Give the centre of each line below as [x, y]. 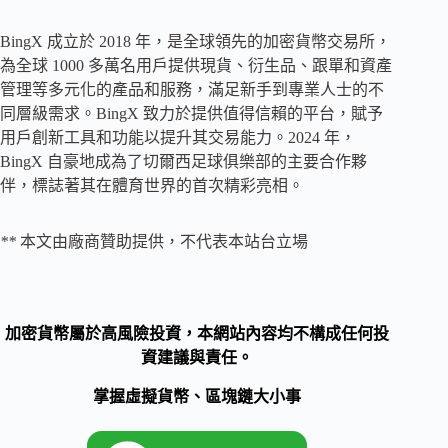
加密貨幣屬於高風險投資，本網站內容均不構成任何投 [197, 333]
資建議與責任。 [197, 357]
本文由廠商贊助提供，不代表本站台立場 [164, 241]
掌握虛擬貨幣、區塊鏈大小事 [197, 396]
